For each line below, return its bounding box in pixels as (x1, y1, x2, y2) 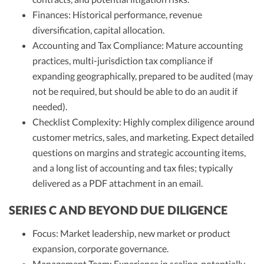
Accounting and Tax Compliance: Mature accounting (32, 39, 243, 51)
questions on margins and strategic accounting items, (32, 146, 246, 158)
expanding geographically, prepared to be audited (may (32, 70, 253, 81)
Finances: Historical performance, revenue (32, 8, 202, 20)
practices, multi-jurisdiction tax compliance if (32, 54, 213, 66)
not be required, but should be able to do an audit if (32, 85, 237, 97)
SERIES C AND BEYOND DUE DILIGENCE (9, 202, 227, 217)
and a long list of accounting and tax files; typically (32, 161, 233, 173)
